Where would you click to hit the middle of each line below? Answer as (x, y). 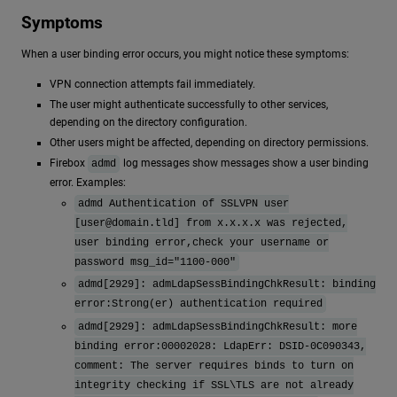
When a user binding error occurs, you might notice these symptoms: (185, 54)
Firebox (69, 163)
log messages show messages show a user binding (245, 163)
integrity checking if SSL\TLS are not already (214, 385)
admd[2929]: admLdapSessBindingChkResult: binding (227, 285)
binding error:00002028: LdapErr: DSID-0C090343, (220, 346)
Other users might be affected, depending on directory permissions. (209, 142)
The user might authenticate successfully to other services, (189, 104)
